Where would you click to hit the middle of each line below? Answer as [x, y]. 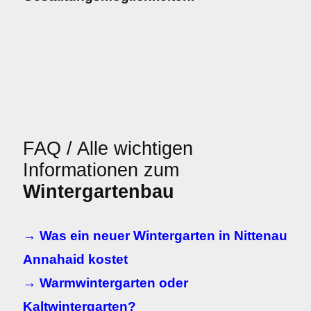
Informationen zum [101, 170]
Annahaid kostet [75, 259]
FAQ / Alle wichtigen [108, 149]
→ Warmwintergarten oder [106, 283]
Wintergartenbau [99, 192]
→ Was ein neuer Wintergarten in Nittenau [155, 236]
